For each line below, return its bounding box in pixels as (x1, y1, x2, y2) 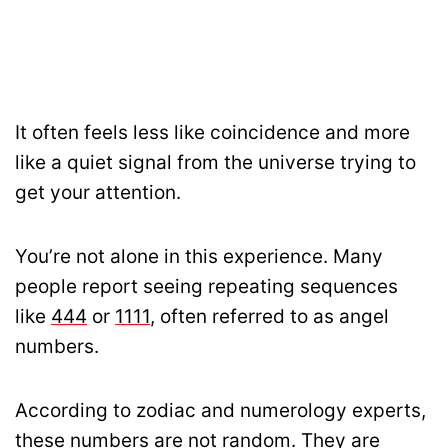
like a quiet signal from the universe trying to (15, 151, 416, 175)
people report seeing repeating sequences (15, 275, 398, 299)
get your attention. (15, 181, 181, 205)
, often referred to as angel (150, 305, 389, 329)
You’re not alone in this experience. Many (15, 245, 383, 269)
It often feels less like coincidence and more (15, 121, 410, 145)
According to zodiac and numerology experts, (15, 399, 426, 423)
